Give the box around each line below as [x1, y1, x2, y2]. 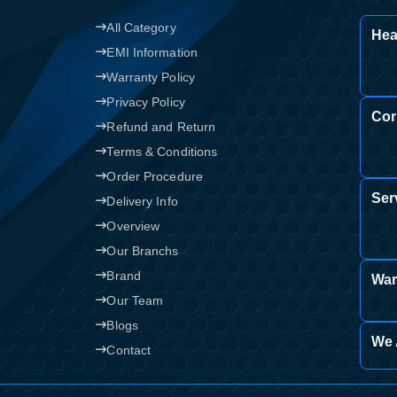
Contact [106, 343, 152, 358]
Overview [106, 219, 160, 234]
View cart [105, 27, 163, 43]
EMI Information [106, 45, 198, 60]
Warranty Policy [106, 70, 195, 85]
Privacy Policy [106, 95, 185, 110]
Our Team [106, 293, 164, 308]
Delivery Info [106, 194, 178, 209]
